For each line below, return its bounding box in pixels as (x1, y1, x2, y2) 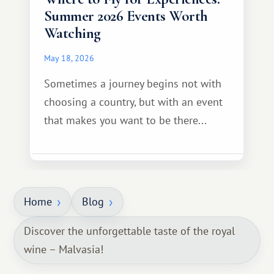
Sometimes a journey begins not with (44, 76, 221, 91)
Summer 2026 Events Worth (44, 7, 208, 25)
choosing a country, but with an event (44, 95, 223, 109)
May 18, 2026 (44, 52, 94, 64)
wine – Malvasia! (24, 242, 104, 256)
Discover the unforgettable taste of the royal (24, 224, 235, 238)
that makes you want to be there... (44, 113, 207, 127)
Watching (44, 24, 101, 42)
